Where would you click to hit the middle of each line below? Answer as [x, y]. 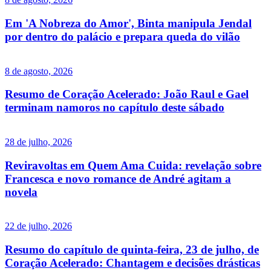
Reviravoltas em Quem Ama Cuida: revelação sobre [133, 165]
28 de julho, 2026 [38, 142]
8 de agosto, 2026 [39, 71]
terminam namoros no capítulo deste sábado [115, 108]
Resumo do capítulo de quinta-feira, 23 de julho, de [132, 250]
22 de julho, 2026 [38, 226]
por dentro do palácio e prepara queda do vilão [122, 36]
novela [21, 192]
